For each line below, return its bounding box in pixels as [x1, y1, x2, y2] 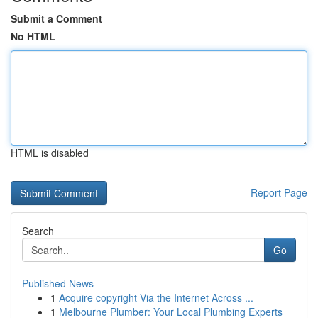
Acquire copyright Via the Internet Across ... [59, 290, 253, 305]
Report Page [251, 185, 307, 199]
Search [22, 224, 54, 238]
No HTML [11, 29, 55, 43]
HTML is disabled [11, 146, 89, 160]
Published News [22, 276, 94, 290]
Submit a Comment [11, 11, 102, 26]
